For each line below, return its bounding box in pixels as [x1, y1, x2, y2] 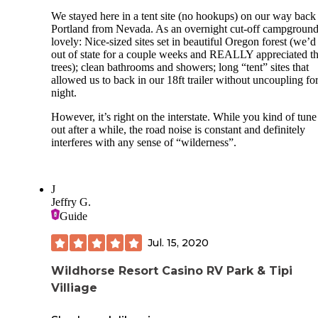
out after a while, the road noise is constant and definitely [51, 124, 305, 136]
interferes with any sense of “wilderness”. [51, 136, 236, 149]
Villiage [51, 281, 97, 295]
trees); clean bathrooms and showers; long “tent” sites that [51, 61, 309, 74]
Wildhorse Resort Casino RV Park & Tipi [51, 264, 292, 278]
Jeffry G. [51, 196, 91, 209]
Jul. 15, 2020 [148, 236, 209, 249]
